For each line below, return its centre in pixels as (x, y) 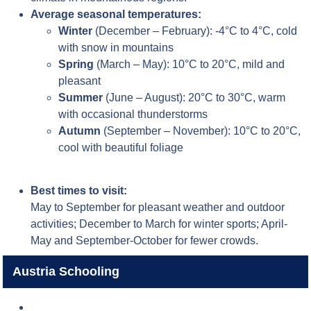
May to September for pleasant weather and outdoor (158, 208)
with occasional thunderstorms (133, 114)
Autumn (80, 131)
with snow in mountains (116, 47)
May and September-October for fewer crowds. (145, 241)
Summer (81, 97)
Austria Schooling (66, 272)
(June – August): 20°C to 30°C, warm (194, 97)
